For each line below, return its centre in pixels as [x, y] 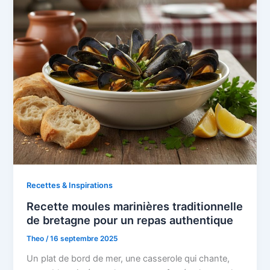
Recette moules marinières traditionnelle [135, 206]
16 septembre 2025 [84, 238]
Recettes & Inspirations [70, 186]
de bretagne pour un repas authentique [130, 220]
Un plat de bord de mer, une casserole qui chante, [128, 258]
